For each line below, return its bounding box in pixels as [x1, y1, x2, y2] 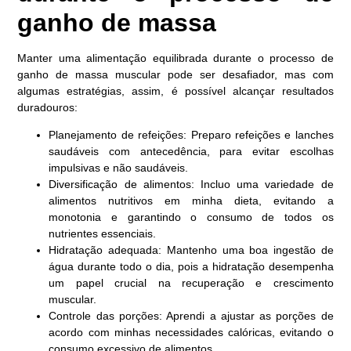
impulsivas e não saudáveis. [49, 161, 189, 174]
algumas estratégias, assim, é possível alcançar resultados [17, 84, 334, 97]
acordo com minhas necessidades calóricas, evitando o [49, 325, 334, 338]
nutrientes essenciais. [49, 226, 157, 240]
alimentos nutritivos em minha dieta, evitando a [49, 194, 334, 207]
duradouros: [17, 100, 78, 114]
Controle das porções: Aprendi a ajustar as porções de [49, 309, 334, 322]
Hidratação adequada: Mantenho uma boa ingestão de [49, 243, 334, 256]
